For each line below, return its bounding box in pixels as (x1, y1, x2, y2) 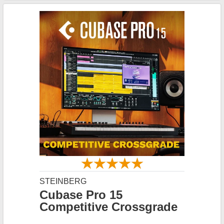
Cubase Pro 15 (39, 188, 122, 201)
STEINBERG (39, 177, 86, 185)
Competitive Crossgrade (39, 200, 177, 213)
